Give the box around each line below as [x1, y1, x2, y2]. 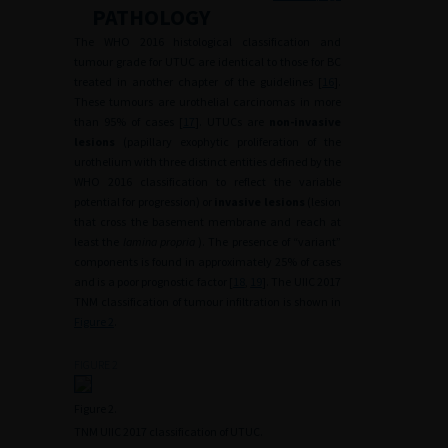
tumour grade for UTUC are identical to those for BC [74, 54, 341, 69]
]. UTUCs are [195, 114, 269, 129]
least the [74, 234, 123, 249]
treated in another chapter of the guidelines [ [74, 74, 322, 89]
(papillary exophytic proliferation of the [115, 134, 341, 149]
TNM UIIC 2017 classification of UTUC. [74, 424, 263, 439]
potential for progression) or [74, 194, 215, 209]
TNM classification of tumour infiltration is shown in [74, 294, 341, 309]
